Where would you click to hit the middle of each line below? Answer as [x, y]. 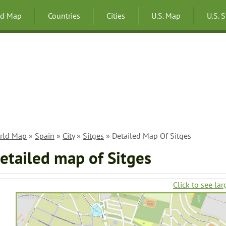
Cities [116, 16]
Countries [64, 16]
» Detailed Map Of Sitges [148, 136]
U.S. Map [166, 16]
